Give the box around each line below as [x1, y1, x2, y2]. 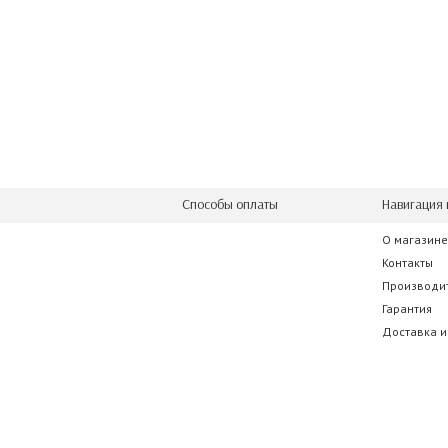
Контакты [382, 255, 433, 270]
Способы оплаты [182, 196, 278, 213]
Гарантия [382, 301, 432, 316]
